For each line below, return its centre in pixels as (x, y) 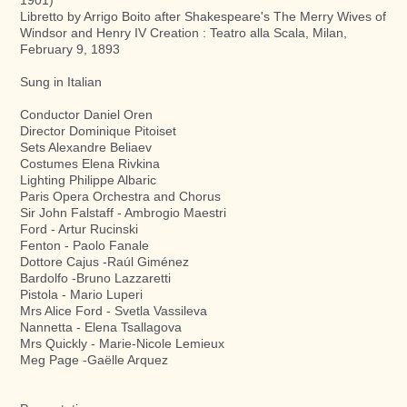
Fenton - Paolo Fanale (84, 245)
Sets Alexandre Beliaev (86, 147)
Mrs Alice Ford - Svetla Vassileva (114, 310)
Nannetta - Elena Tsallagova (101, 327)
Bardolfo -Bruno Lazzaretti (95, 278)
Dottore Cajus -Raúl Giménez (104, 261)
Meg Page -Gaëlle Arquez (94, 359)
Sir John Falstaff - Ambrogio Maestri (123, 212)
